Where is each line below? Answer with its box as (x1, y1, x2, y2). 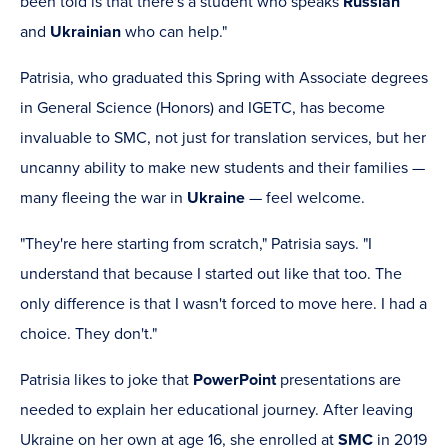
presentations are (276, 370, 401, 391)
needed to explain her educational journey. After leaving (20, 400, 413, 421)
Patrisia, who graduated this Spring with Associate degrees (20, 68, 428, 89)
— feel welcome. (245, 188, 365, 209)
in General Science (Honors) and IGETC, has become (20, 98, 385, 119)
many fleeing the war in (20, 188, 187, 209)
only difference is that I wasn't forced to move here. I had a (20, 294, 427, 315)
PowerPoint (193, 370, 276, 391)
